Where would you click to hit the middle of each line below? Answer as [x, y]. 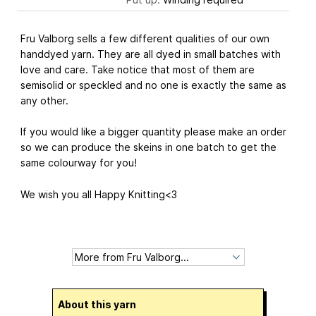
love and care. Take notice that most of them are [138, 69]
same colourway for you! [79, 163]
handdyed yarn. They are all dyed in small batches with [151, 54]
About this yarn [101, 304]
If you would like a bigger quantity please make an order [153, 132]
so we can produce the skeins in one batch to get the [148, 147]
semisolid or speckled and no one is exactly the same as [153, 85]
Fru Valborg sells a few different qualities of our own [145, 38]
